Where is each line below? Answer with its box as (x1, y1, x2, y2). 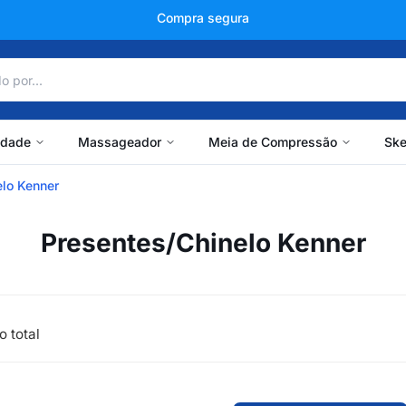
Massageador (77, 134, 161, 150)
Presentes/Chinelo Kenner (40, 227, 366, 258)
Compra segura (157, 10, 249, 25)
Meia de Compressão (208, 134, 337, 150)
